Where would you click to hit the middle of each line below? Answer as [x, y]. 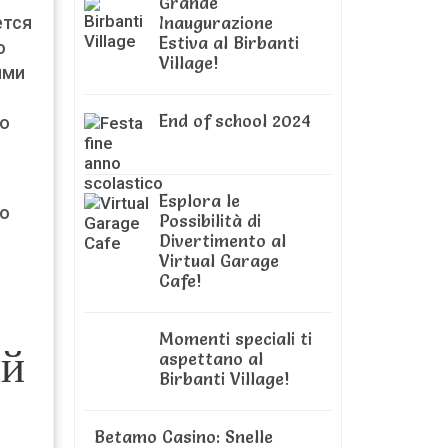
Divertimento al [222, 240]
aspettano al [211, 358]
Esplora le [199, 200]
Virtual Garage [219, 260]
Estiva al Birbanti [229, 42]
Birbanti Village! [224, 378]
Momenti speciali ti [235, 338]
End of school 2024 [235, 120]
